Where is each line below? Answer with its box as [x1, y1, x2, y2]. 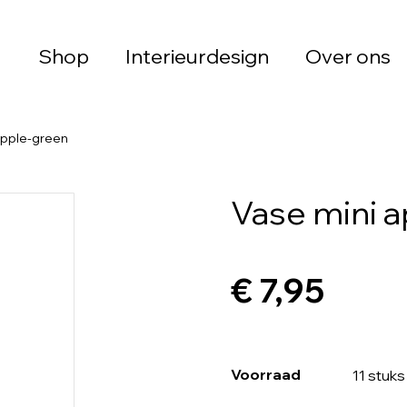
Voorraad [231, 365, 301, 383]
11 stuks [352, 366, 405, 384]
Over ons [305, 43, 391, 69]
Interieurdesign [125, 43, 269, 69]
